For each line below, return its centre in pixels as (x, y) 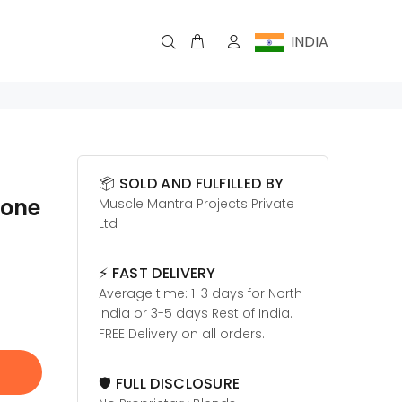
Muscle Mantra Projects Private (197, 204)
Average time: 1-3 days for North (201, 293)
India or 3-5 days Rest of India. (196, 313)
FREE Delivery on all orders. (182, 334)
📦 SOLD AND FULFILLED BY (192, 184)
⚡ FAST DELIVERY (157, 273)
